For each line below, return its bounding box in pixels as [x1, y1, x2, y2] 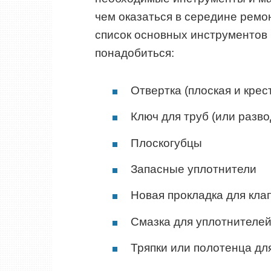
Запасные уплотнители [131, 163, 256, 176]
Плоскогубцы [131, 136, 202, 149]
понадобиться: [95, 46, 174, 59]
